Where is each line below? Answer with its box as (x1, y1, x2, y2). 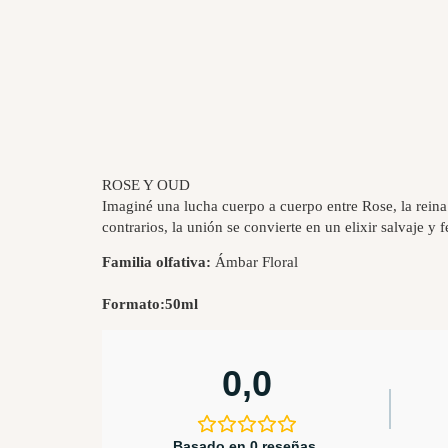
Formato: (102, 296, 165, 313)
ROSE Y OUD (102, 176, 190, 193)
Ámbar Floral (211, 254, 298, 271)
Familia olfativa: (102, 254, 211, 271)
